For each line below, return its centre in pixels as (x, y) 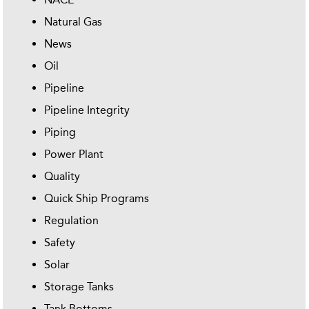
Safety (60, 243)
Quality (62, 177)
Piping (60, 132)
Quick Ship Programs (97, 199)
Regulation (72, 221)
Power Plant (74, 154)
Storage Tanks (79, 287)
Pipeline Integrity (87, 110)
